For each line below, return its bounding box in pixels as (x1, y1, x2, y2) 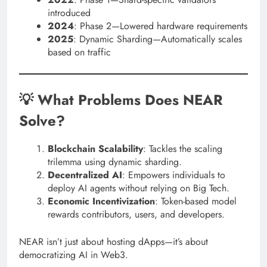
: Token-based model (155, 194, 237, 209)
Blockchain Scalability (48, 142, 143, 156)
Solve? (19, 110, 65, 131)
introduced (48, 5, 91, 20)
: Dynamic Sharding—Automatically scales (73, 32, 242, 46)
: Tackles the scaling (143, 142, 222, 156)
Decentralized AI (48, 168, 122, 182)
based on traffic (48, 45, 111, 59)
